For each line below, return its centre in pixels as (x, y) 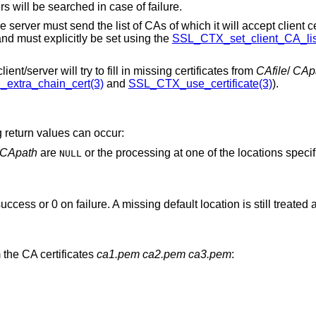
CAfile (271, 71)
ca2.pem (164, 254)
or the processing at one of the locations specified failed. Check (98, 152)
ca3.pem (209, 254)
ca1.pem (118, 254)
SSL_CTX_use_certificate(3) (200, 83)
